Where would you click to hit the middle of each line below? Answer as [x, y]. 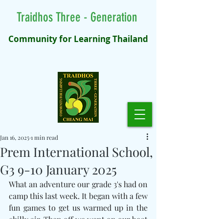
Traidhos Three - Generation [78, 17]
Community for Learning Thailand [78, 39]
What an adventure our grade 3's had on [78, 184]
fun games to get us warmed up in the [78, 208]
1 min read [44, 137]
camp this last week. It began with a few [78, 196]
